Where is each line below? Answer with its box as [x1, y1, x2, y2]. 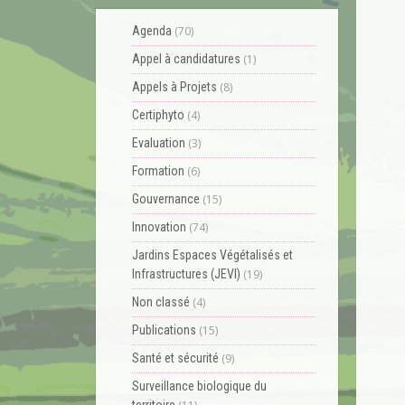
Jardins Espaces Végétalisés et [132, 248, 293, 262]
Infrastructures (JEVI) [132, 267, 240, 281]
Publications [132, 323, 196, 337]
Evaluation [132, 136, 185, 150]
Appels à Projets [132, 80, 217, 94]
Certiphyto [132, 108, 184, 122]
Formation [132, 164, 184, 178]
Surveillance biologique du [132, 379, 267, 393]
